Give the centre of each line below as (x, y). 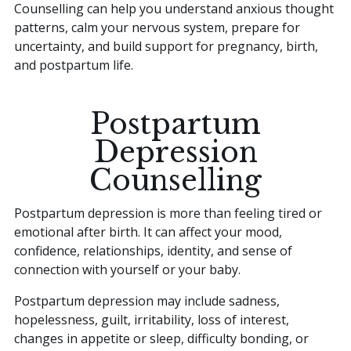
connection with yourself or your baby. (127, 269)
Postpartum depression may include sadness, (147, 300)
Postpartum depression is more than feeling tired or (168, 213)
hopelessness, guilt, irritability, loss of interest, (152, 319)
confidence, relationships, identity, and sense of (153, 250)
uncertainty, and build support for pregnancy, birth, (166, 47)
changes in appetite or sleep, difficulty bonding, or (161, 338)
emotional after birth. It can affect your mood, (148, 232)
